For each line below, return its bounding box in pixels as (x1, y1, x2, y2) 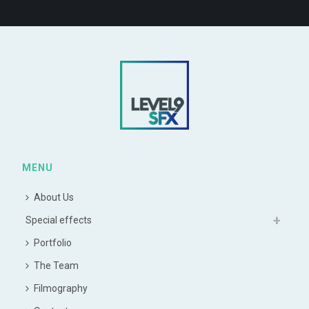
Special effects (26, 215, 92, 226)
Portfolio (34, 237, 72, 248)
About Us (34, 192, 74, 203)
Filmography (34, 283, 88, 294)
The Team (34, 260, 79, 271)
